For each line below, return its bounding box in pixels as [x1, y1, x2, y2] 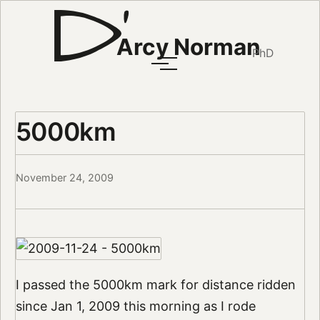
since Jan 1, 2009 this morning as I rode [15, 299, 256, 314]
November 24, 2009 [15, 171, 114, 184]
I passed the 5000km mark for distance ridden [15, 277, 296, 293]
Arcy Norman [116, 33, 261, 61]
